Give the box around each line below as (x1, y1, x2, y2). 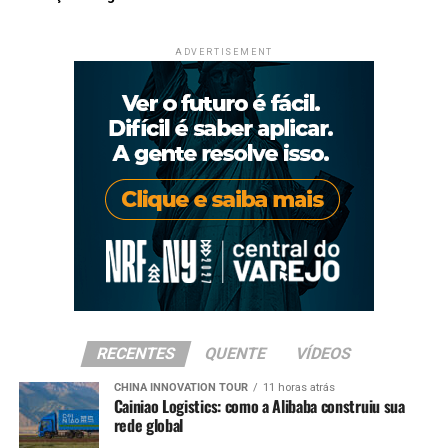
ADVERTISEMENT (174, 46, 274, 57)
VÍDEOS (293, 343, 354, 363)
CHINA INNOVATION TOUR (113, 380, 248, 394)
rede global (113, 412, 184, 437)
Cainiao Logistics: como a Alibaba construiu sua (113, 393, 405, 418)
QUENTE (202, 343, 269, 363)
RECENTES (94, 343, 178, 363)
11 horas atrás (262, 380, 335, 394)
